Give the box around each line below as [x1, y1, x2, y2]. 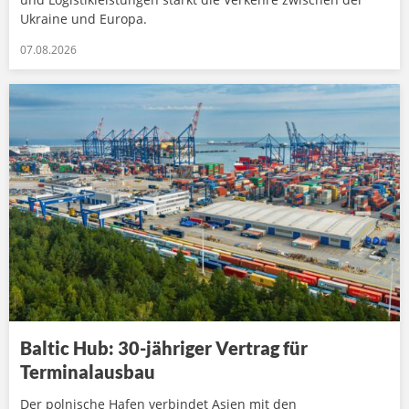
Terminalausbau [20, 360, 155, 383]
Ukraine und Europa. [20, 10, 147, 28]
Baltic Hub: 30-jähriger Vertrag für [20, 336, 308, 359]
